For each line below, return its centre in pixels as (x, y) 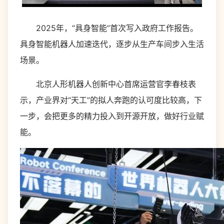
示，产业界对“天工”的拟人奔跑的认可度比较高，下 (111, 100)
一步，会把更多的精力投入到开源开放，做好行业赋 (112, 116)
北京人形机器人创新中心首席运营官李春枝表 (108, 84)
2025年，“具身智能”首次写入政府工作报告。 (109, 28)
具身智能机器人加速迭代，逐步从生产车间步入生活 (112, 44)
